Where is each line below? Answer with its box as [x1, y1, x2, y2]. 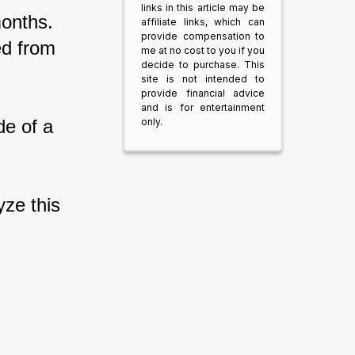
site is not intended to [141, 73, 265, 85]
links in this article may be [141, 2, 265, 13]
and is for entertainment [141, 101, 265, 113]
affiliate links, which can [141, 16, 265, 28]
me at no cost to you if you [141, 44, 265, 56]
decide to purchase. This [141, 59, 265, 71]
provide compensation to [141, 30, 265, 42]
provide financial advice [141, 87, 265, 99]
